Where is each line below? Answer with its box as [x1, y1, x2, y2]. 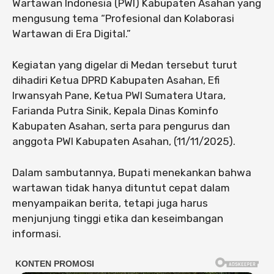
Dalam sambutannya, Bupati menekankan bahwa [12, 166, 251, 179]
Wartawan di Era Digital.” [12, 28, 131, 40]
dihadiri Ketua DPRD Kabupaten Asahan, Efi [12, 74, 220, 87]
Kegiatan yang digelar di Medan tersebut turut [12, 59, 237, 72]
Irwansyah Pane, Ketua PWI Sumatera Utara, [12, 89, 226, 102]
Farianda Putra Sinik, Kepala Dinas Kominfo [12, 105, 218, 117]
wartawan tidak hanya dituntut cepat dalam [12, 182, 230, 194]
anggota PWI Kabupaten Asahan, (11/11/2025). [12, 135, 235, 148]
